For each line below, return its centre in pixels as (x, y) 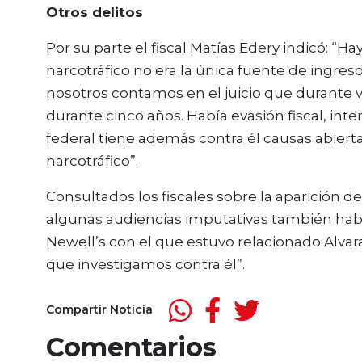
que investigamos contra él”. (145, 264)
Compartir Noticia (99, 310)
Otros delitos (95, 12)
